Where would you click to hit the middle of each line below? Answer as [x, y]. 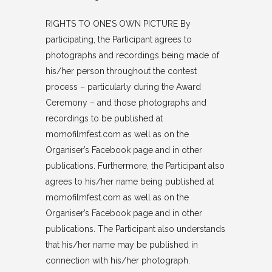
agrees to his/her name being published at [129, 182]
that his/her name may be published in [121, 245]
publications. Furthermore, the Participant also [135, 166]
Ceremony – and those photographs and [126, 103]
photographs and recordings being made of [132, 55]
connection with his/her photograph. [117, 260]
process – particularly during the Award [123, 87]
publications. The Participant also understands [135, 229]
